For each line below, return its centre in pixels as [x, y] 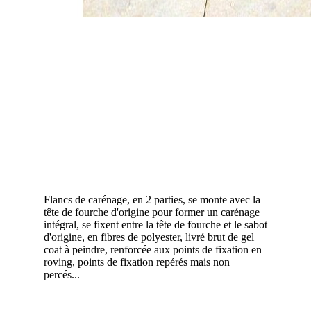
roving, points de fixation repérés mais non [137, 262]
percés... [62, 275]
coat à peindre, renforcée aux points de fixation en [153, 250]
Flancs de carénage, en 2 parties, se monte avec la [152, 200]
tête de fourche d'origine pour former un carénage [152, 212]
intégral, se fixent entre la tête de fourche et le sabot [155, 225]
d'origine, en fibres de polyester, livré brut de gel [149, 237]
